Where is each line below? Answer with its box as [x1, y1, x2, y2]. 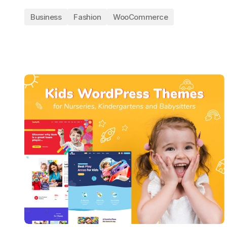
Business [30, 12, 62, 22]
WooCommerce [113, 12, 168, 22]
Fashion [73, 12, 101, 22]
